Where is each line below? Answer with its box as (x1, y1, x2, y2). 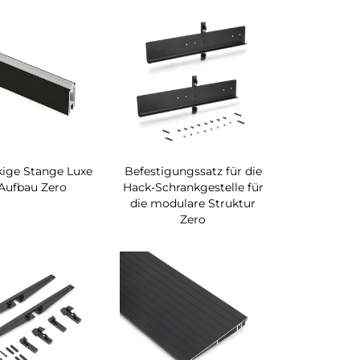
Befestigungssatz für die (124, 163, 262, 178)
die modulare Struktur (130, 195, 256, 211)
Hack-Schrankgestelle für (122, 179, 264, 194)
